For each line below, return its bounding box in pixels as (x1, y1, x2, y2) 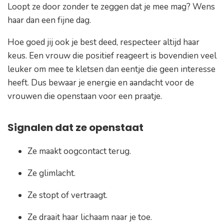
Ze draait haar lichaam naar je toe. (27, 211, 152, 223)
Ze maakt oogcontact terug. (27, 145, 131, 157)
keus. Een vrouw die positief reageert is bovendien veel (7, 49, 216, 61)
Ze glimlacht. (27, 167, 75, 179)
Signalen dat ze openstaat (7, 120, 143, 134)
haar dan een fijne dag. (7, 14, 93, 26)
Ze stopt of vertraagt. (27, 189, 107, 201)
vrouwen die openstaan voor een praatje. (7, 90, 162, 102)
